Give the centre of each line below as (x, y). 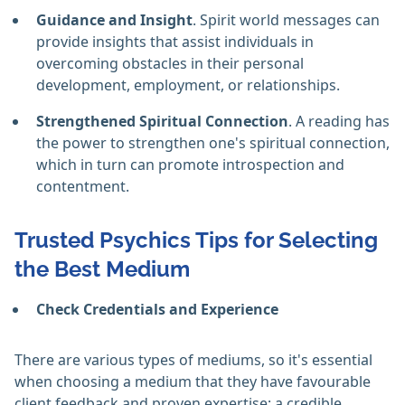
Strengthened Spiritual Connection (162, 122)
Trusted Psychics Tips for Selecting (196, 240)
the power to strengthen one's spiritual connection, (213, 143)
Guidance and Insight (114, 20)
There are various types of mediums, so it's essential (193, 360)
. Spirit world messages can (286, 20)
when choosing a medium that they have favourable (193, 382)
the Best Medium (102, 269)
